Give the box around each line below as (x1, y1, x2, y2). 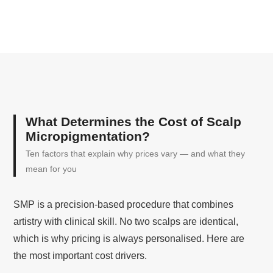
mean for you (26, 163, 77, 174)
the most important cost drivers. (13, 250, 147, 261)
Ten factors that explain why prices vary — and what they (26, 148, 246, 158)
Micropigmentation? (26, 129, 151, 143)
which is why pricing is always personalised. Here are (13, 233, 245, 244)
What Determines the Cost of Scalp (26, 114, 242, 129)
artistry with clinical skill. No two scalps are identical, (13, 216, 239, 227)
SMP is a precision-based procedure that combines (13, 199, 234, 210)
